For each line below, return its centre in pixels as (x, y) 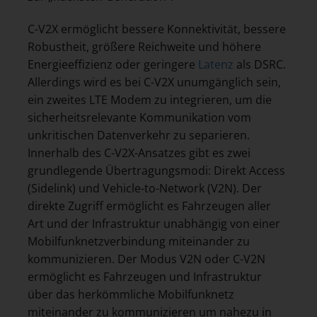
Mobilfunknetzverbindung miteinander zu (139, 242)
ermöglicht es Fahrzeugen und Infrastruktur (145, 277)
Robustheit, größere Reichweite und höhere (144, 47)
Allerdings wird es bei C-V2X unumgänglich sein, (154, 82)
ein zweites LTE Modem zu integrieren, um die (150, 100)
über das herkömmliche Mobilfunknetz (131, 295)
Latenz (216, 65)
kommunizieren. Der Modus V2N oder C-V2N (146, 259)
